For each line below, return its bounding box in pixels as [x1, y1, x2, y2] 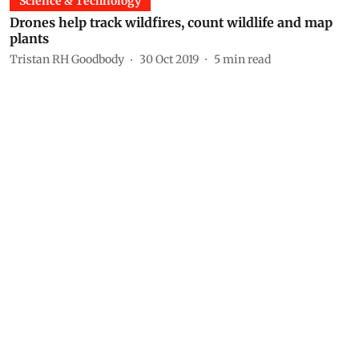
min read [223, 51, 271, 67]
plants [10, 30, 49, 46]
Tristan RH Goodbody [10, 51, 124, 67]
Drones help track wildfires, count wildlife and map [10, 14, 333, 30]
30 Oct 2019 [139, 51, 199, 67]
